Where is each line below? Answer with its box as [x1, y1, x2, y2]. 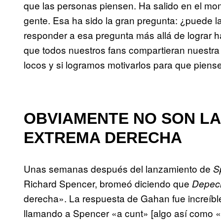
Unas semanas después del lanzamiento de [24, 161, 213, 175]
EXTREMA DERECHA [24, 129, 182, 147]
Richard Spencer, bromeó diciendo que [24, 176, 192, 190]
